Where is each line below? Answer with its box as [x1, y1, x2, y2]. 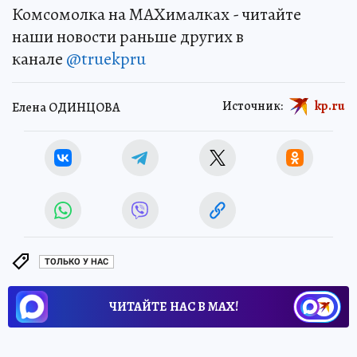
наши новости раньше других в [12, 24, 244, 49]
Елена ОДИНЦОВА [12, 99, 120, 117]
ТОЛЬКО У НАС [45, 257, 108, 268]
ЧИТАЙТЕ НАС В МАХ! [109, 297, 238, 316]
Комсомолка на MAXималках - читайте [12, 2, 301, 26]
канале [12, 46, 66, 71]
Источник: [222, 96, 283, 115]
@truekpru [66, 46, 146, 71]
